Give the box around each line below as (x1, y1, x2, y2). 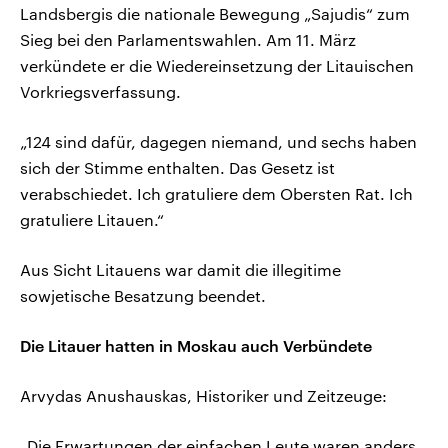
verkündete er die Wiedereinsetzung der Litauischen (20, 56, 414, 76)
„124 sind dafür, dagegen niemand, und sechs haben (20, 132, 417, 152)
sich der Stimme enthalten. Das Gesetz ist (20, 158, 335, 178)
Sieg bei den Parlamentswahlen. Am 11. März (20, 30, 356, 50)
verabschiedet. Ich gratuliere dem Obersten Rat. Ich (20, 184, 413, 204)
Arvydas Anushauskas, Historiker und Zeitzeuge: (20, 386, 387, 406)
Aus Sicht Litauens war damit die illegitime (20, 260, 341, 280)
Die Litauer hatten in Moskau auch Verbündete (20, 336, 372, 356)
